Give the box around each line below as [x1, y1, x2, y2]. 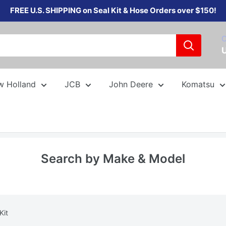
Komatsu [182, 79, 214, 89]
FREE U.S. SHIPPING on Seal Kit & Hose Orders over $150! [10, 6, 216, 15]
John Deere [109, 79, 153, 89]
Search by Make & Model [41, 151, 185, 166]
